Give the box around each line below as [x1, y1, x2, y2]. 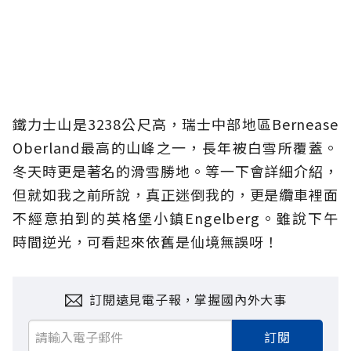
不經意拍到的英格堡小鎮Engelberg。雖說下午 [13, 208, 338, 229]
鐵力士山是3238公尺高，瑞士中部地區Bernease [13, 114, 338, 135]
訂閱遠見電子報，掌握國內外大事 [89, 290, 287, 309]
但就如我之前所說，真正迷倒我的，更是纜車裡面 [13, 184, 338, 205]
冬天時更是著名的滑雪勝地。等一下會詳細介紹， [13, 161, 338, 182]
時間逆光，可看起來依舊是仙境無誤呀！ [13, 231, 280, 252]
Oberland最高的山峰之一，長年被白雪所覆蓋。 [13, 137, 338, 158]
